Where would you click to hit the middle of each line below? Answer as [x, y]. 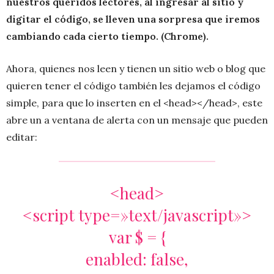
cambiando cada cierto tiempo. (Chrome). [107, 36]
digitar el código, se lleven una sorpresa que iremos [133, 19]
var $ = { [137, 237]
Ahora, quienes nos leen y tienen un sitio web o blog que [136, 69]
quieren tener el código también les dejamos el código [133, 86]
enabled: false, [137, 259]
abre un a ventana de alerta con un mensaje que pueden [137, 120]
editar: [22, 137]
